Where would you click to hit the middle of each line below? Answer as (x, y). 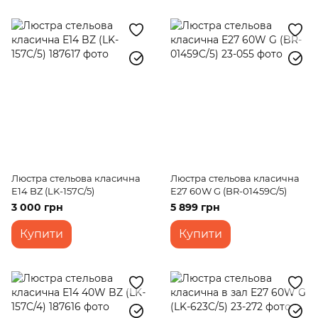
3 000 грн (37, 207)
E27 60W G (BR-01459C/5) (229, 191)
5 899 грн (195, 207)
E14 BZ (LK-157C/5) (53, 191)
